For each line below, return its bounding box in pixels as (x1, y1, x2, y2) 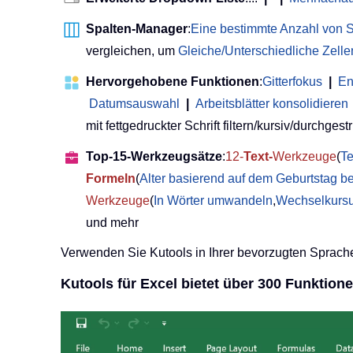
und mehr (86, 216, 139, 230)
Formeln (86, 172, 136, 186)
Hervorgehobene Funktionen (86, 75, 259, 89)
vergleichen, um (86, 44, 178, 58)
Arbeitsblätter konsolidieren (195, 97, 348, 111)
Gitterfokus (262, 75, 322, 89)
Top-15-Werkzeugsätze (86, 150, 222, 164)
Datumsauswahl (89, 97, 180, 111)
